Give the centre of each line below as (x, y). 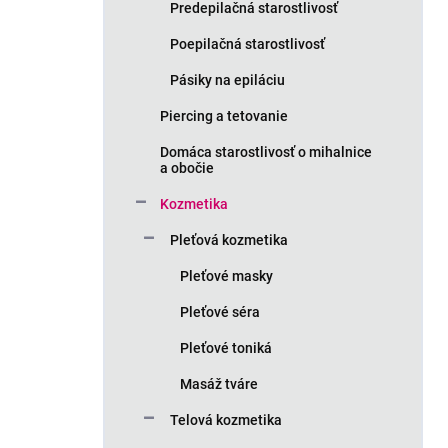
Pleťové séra (220, 312)
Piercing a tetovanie (224, 116)
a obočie (187, 168)
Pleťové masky (226, 276)
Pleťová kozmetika (229, 240)
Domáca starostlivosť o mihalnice (266, 152)
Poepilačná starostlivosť (247, 44)
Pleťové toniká (226, 348)
